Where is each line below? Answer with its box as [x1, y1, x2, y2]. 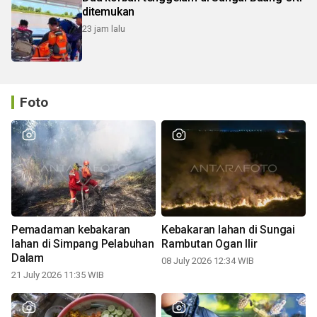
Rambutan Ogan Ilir [161, 236, 258, 250]
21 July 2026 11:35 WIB [11, 269, 104, 280]
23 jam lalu [82, 23, 125, 34]
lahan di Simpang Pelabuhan [11, 236, 154, 250]
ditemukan [82, 5, 135, 18]
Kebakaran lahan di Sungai [161, 222, 295, 236]
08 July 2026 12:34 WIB [161, 255, 254, 266]
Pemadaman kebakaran [11, 222, 131, 236]
